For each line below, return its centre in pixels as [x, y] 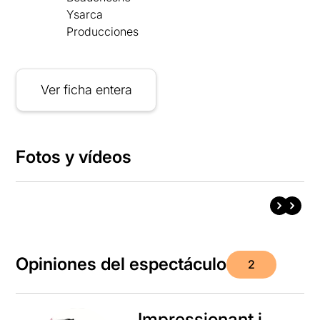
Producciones [103, 31]
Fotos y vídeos [74, 156]
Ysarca [85, 14]
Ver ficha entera [86, 89]
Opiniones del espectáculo [121, 264]
